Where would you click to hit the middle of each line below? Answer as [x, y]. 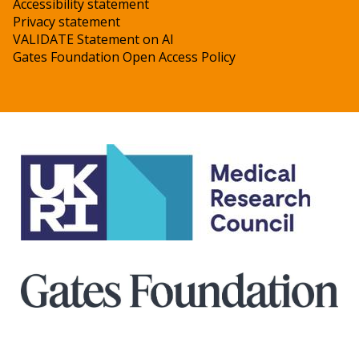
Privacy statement [67, 22]
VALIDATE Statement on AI [93, 39]
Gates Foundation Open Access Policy [124, 57]
